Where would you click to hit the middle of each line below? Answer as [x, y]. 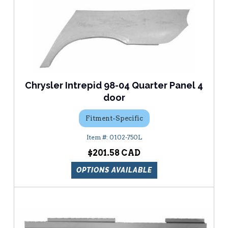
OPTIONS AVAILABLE [114, 170]
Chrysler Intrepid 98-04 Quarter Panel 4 [114, 85]
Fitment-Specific [114, 118]
